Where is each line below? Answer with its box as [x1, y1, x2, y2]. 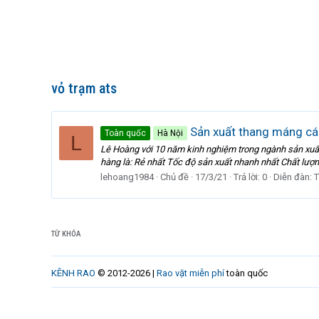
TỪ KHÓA [51, 229, 81, 239]
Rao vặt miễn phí [157, 268, 224, 278]
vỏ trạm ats [51, 80, 117, 97]
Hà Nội [157, 128, 183, 139]
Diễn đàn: [273, 171, 314, 182]
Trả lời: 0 [234, 171, 267, 182]
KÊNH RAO [51, 268, 95, 278]
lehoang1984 [100, 171, 154, 182]
